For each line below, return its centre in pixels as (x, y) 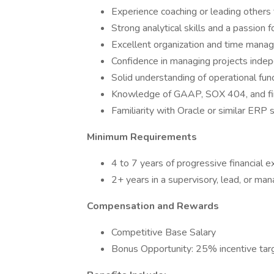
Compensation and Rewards (153, 206)
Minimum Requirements (142, 137)
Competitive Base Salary (164, 232)
